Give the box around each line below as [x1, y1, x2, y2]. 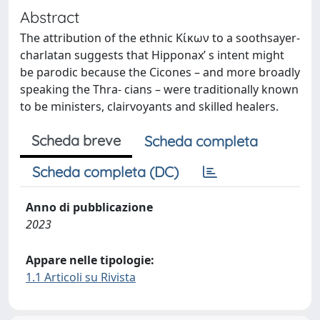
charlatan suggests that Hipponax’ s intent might [20, 47, 284, 63]
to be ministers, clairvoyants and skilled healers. [20, 99, 279, 114]
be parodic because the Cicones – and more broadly [20, 64, 300, 80]
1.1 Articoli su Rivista [26, 269, 136, 285]
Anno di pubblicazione [26, 199, 153, 215]
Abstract [20, 7, 79, 26]
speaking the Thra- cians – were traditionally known [20, 81, 299, 97]
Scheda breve [31, 131, 121, 149]
